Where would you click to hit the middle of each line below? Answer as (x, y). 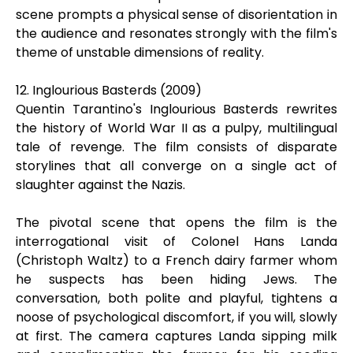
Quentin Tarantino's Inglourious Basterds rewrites (176, 109)
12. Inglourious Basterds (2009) (109, 90)
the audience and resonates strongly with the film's (176, 33)
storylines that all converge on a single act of (176, 166)
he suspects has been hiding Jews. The (176, 279)
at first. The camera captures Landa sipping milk (176, 336)
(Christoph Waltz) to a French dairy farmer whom (176, 260)
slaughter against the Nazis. (100, 185)
